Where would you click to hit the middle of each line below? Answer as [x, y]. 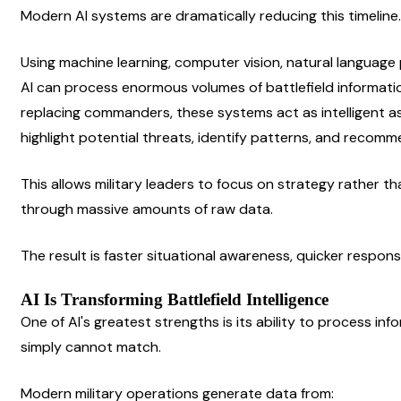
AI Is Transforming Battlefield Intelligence [175, 299]
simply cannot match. [91, 346]
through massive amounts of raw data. [147, 209]
